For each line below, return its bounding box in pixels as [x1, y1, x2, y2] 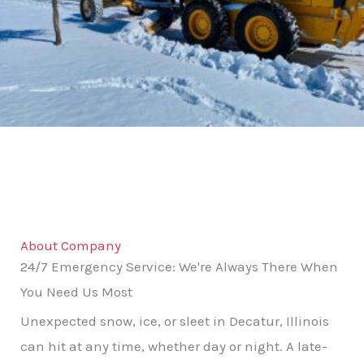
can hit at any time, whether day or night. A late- [20, 337, 327, 354]
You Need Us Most [20, 283, 132, 300]
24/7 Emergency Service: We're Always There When [20, 258, 338, 275]
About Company [20, 236, 121, 253]
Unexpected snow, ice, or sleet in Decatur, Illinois [20, 312, 329, 329]
